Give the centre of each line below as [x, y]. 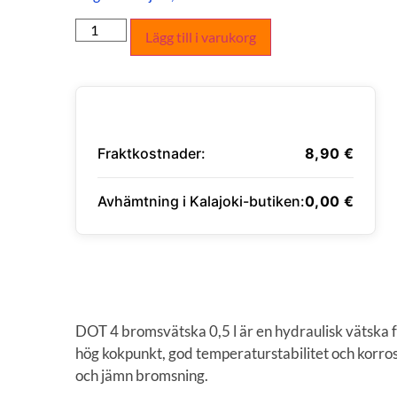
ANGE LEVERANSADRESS [186, 269]
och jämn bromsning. [142, 375]
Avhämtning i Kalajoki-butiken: [201, 201]
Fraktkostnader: [152, 153]
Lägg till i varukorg [201, 36]
